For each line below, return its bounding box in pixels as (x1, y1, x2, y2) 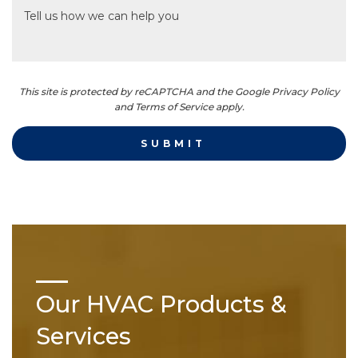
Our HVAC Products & (36, 289, 287, 318)
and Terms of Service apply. (113, 100, 245, 113)
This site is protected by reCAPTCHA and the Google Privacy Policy (18, 85, 340, 97)
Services (36, 321, 131, 350)
